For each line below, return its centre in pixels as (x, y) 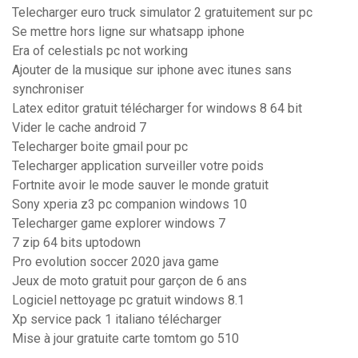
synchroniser (48, 89)
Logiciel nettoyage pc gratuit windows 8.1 (128, 300)
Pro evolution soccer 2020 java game (115, 262)
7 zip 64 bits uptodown (76, 243)
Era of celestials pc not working (100, 51)
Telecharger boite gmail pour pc (100, 147)
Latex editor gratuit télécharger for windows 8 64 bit (157, 109)
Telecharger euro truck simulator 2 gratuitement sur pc (162, 13)
